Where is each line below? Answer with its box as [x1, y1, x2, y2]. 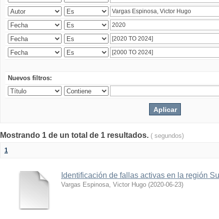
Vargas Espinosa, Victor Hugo [61, 181, 146, 188]
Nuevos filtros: [8, 74, 52, 82]
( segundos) [151, 132, 184, 139]
